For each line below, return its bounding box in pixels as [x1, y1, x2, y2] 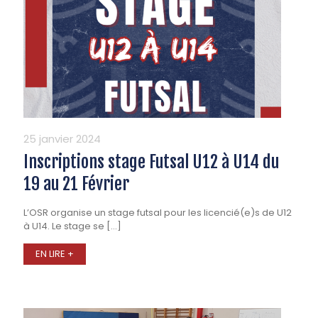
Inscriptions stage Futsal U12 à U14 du [23, 151, 279, 173]
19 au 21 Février [23, 173, 129, 195]
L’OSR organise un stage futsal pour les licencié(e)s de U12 [23, 206, 292, 220]
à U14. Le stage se [23, 219, 104, 234]
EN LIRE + [35, 247, 74, 261]
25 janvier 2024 [23, 131, 101, 147]
